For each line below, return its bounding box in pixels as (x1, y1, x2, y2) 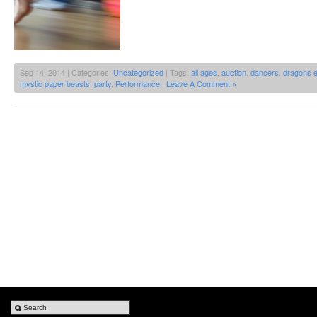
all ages (191, 67, 217, 79)
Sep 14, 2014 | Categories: (20, 67, 113, 79)
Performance (115, 78, 160, 90)
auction (221, 67, 246, 79)
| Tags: (163, 67, 191, 79)
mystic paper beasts (20, 78, 90, 90)
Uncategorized (113, 67, 163, 79)
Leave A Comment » (166, 78, 236, 90)
